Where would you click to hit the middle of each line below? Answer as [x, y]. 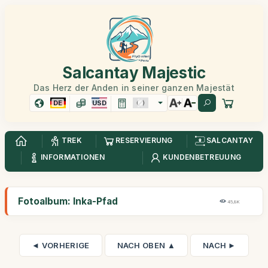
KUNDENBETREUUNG [202, 157]
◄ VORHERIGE [61, 245]
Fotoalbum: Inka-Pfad [68, 201]
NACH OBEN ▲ [146, 245]
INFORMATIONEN [73, 157]
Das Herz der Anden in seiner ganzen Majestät [134, 88]
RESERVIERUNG [144, 141]
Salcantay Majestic [134, 73]
